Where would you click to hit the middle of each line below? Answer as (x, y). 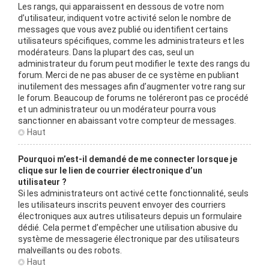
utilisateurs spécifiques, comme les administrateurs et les (131, 41)
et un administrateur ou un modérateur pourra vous (117, 109)
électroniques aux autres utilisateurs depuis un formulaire (130, 216)
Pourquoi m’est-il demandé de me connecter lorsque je (128, 159)
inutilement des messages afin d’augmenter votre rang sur (132, 86)
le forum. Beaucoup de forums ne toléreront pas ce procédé (133, 98)
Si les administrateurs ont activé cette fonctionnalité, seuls (133, 193)
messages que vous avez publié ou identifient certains (123, 29)
